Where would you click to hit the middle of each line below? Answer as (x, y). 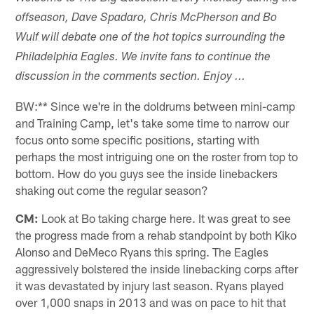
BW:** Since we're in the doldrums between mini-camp (156, 105)
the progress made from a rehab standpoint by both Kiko (156, 234)
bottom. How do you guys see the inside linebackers (147, 173)
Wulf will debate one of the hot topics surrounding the (151, 38)
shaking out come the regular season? (112, 190)
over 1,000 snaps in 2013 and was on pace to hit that (151, 302)
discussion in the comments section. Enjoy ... (131, 77)
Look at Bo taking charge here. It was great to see (165, 218)
